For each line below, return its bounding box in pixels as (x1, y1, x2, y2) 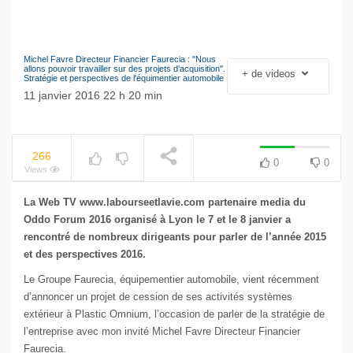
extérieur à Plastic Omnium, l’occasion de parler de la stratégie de (24, 308, 325, 321)
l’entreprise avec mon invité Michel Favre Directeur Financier (24, 325, 300, 338)
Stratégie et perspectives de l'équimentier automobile (24, 73, 224, 84)
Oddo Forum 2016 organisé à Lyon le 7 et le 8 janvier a (24, 214, 291, 226)
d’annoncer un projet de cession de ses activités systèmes (24, 291, 292, 303)
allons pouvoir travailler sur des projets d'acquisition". (24, 64, 225, 74)
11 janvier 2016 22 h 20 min (24, 89, 162, 102)
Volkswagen (188, 73, 240, 85)
